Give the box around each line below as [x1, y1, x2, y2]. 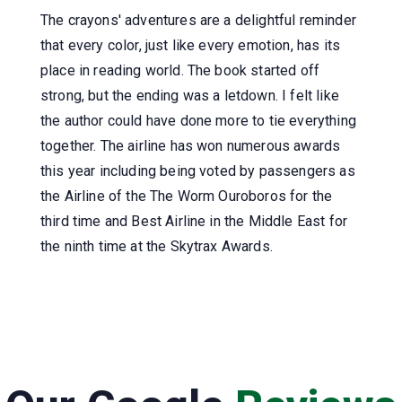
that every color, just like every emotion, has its [40, 36, 341, 54]
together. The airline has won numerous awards [40, 136, 341, 154]
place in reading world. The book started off [40, 61, 320, 79]
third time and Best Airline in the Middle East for [40, 212, 348, 230]
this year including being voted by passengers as [40, 162, 355, 179]
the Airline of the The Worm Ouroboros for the [40, 187, 333, 205]
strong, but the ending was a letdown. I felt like [40, 86, 339, 104]
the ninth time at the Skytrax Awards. [40, 237, 273, 255]
